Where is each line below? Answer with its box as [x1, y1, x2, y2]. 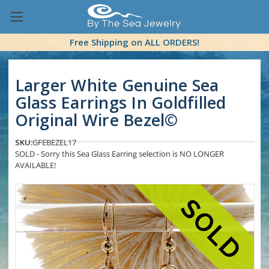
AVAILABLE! [14, 160, 56, 171]
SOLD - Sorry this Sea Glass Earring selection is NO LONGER [14, 148, 224, 160]
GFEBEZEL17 [32, 137, 76, 148]
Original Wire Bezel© [14, 109, 178, 131]
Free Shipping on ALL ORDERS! [70, 36, 199, 49]
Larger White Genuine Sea [14, 74, 219, 97]
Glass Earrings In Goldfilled [14, 91, 226, 114]
